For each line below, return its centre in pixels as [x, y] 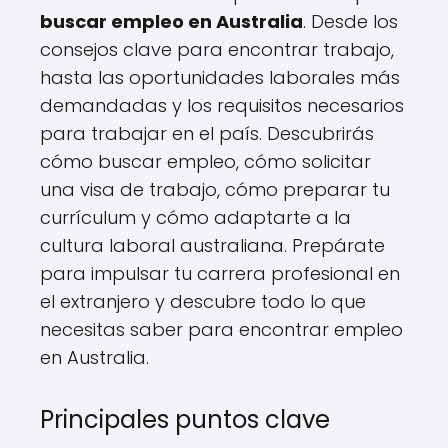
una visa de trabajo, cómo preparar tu [215, 189]
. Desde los [350, 21]
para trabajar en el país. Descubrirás [207, 133]
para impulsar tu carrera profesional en [220, 273]
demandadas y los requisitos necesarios [222, 105]
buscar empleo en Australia [171, 21]
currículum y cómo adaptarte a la [195, 217]
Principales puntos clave [185, 419]
